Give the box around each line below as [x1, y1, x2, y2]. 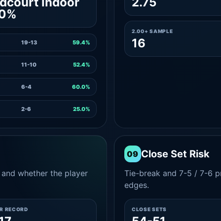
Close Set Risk [141, 148, 210, 160]
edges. [124, 180, 149, 190]
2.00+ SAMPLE [131, 28, 173, 34]
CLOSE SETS [131, 206, 167, 212]
